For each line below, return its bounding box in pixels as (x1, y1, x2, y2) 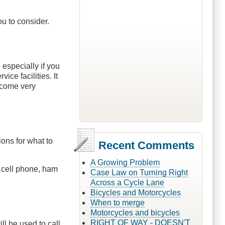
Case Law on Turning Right (90, 168, 188, 177)
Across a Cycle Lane (90, 178, 164, 187)
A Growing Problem (90, 158, 160, 167)
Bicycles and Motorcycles (90, 188, 181, 197)
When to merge (90, 198, 145, 207)
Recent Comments (98, 139, 194, 152)
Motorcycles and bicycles (90, 208, 180, 217)
